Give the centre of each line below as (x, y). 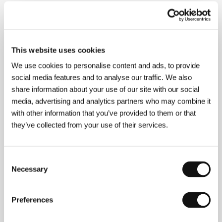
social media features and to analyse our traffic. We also (102, 77)
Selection (18, 171)
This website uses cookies (58, 50)
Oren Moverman (53, 210)
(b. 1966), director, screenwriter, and (138, 210)
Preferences (32, 200)
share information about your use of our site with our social (105, 89)
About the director (65, 27)
